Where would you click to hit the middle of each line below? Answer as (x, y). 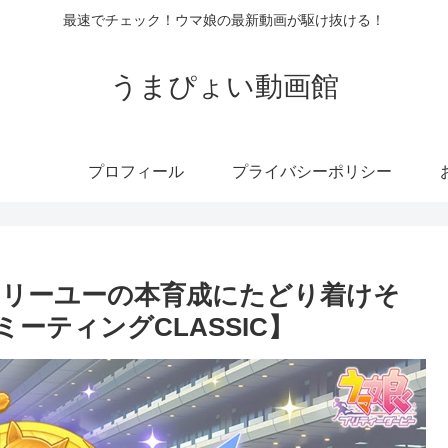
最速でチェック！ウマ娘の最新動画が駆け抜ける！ (224, 20)
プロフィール (136, 171)
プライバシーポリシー (312, 171)
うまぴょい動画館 (224, 86)
